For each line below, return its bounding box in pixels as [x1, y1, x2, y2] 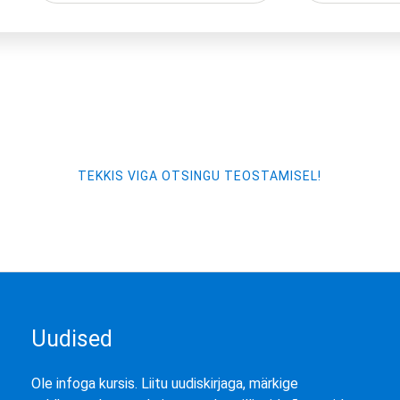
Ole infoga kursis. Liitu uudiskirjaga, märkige [30, 375, 298, 393]
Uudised [30, 326, 112, 353]
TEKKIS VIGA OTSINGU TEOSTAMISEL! [78, 169, 322, 184]
